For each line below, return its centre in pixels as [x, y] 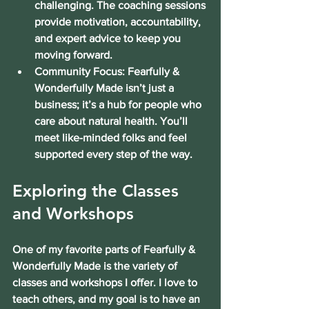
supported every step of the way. [113, 154]
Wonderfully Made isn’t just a [106, 88]
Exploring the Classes [98, 190]
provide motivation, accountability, [119, 21]
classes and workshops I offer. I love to [106, 282]
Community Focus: [80, 71]
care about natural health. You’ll [112, 121]
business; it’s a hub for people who [119, 104]
